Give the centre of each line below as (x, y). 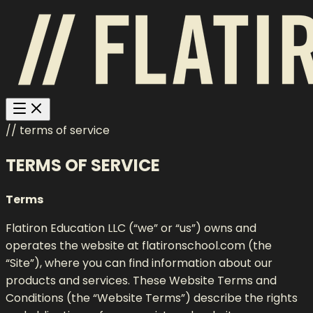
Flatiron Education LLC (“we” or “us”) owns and (131, 228)
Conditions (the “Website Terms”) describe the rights (152, 298)
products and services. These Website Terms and (141, 280)
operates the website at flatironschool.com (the (139, 245)
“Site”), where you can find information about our (139, 263)
